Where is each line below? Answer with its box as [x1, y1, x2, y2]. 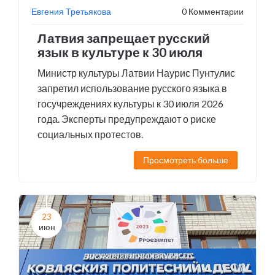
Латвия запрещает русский [37, 30, 210, 45]
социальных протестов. [37, 128, 143, 140]
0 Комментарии [182, 6, 244, 17]
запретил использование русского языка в [37, 82, 227, 94]
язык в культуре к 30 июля [37, 44, 203, 60]
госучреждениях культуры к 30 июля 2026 [37, 98, 223, 109]
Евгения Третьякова [31, 6, 111, 17]
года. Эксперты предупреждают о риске [37, 113, 216, 125]
